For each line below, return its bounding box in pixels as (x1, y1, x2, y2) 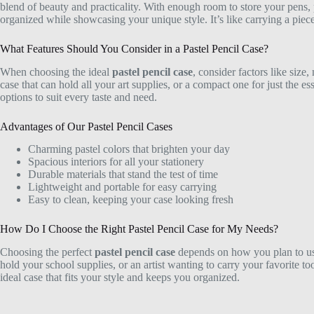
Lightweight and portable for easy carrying (28, 181, 217, 193)
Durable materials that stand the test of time (28, 168, 218, 181)
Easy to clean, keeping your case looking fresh (28, 193, 233, 206)
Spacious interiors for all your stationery (28, 156, 204, 168)
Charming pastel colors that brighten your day (28, 143, 230, 156)
